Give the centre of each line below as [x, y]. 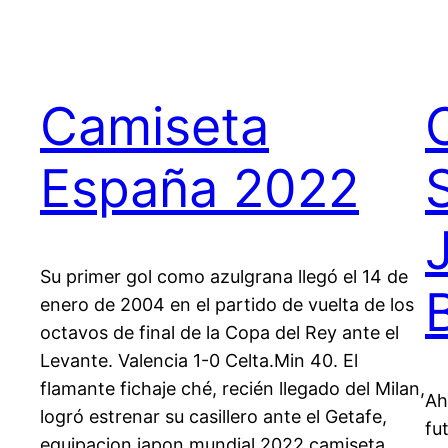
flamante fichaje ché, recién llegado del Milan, [232, 389]
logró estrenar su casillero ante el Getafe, [213, 417]
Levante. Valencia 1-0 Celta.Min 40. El [199, 361]
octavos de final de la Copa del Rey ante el [219, 333]
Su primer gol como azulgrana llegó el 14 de [224, 277]
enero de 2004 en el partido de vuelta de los [227, 305]
